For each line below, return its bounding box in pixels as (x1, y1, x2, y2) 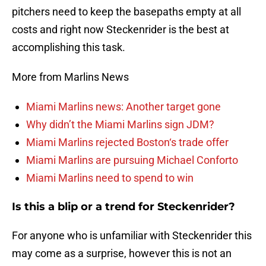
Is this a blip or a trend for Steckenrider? (12, 200, 235, 214)
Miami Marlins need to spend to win (26, 172, 194, 185)
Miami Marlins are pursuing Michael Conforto (26, 154, 238, 167)
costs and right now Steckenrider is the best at (12, 23, 229, 36)
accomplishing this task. (12, 41, 125, 54)
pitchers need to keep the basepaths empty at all (12, 5, 241, 18)
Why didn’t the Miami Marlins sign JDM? (26, 118, 214, 131)
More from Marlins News (12, 71, 129, 84)
